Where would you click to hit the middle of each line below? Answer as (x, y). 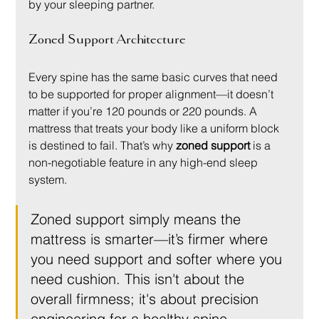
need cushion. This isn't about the (140, 279)
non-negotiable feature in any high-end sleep (145, 163)
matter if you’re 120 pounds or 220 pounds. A (145, 111)
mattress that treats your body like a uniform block (156, 129)
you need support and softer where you (159, 259)
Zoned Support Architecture (108, 40)
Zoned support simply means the (138, 219)
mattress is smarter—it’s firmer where (152, 239)
